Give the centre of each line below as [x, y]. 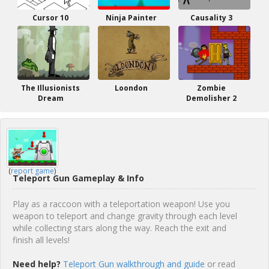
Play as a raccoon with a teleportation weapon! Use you [121, 204]
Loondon [131, 88]
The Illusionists [50, 88]
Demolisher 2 [211, 98]
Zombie [211, 88]
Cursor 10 [50, 18]
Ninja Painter [131, 18]
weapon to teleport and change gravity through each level [125, 216]
